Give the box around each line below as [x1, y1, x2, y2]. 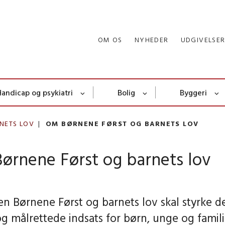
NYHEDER [134, 35, 169, 44]
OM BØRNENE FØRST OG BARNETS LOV [46, 119, 199, 129]
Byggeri [180, 87, 207, 98]
